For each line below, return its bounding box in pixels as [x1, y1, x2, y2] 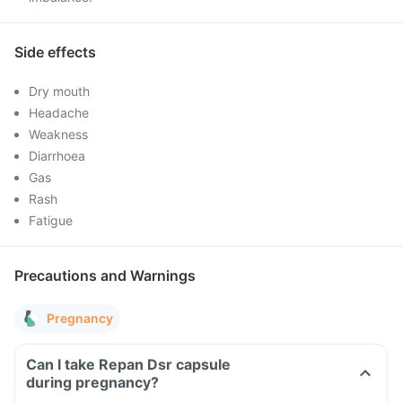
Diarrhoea [29, 148, 85, 163]
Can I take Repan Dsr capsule [26, 355, 231, 373]
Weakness [29, 127, 88, 142]
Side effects [14, 43, 96, 61]
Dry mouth [29, 83, 90, 99]
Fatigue [29, 213, 73, 228]
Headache [29, 105, 89, 120]
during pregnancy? [26, 373, 159, 391]
